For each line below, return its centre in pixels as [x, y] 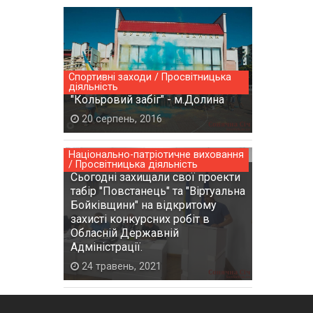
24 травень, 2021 [120, 267]
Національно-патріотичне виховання [156, 155]
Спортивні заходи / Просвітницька [150, 78]
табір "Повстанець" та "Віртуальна [158, 191]
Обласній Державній [125, 233]
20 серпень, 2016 [121, 119]
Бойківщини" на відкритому [144, 205]
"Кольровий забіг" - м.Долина [147, 100]
